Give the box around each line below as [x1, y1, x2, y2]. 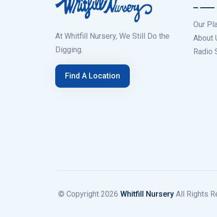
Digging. [55, 45, 83, 55]
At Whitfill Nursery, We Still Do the [55, 31, 170, 41]
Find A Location [65, 71, 120, 81]
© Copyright [58, 189, 101, 199]
